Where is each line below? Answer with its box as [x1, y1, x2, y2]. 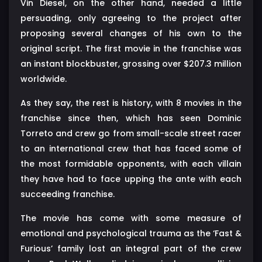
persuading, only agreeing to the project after [20, 12, 242, 24]
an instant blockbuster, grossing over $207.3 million [20, 57, 242, 70]
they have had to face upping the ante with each [20, 173, 242, 185]
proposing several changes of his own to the [20, 27, 242, 39]
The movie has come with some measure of [20, 212, 242, 224]
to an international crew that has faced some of [20, 142, 242, 154]
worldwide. [20, 73, 67, 85]
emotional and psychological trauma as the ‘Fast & [20, 227, 242, 239]
